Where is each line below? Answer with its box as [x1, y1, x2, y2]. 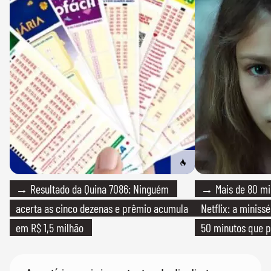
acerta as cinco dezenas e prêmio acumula [16, 201, 188, 215]
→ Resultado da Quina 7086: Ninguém [16, 181, 169, 196]
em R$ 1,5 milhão [16, 220, 83, 235]
